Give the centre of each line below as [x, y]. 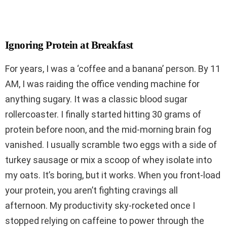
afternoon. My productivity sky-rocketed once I [100, 205]
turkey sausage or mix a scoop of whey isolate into [108, 160]
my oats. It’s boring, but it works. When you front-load [113, 175]
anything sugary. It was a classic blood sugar [96, 99]
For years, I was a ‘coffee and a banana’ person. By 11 [113, 68]
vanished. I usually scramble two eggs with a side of [111, 144]
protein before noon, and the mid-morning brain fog [108, 129]
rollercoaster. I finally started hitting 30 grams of [103, 114]
